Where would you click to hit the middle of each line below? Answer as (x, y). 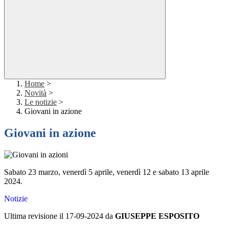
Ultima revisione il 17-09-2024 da (60, 216)
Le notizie (41, 102)
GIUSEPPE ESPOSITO (157, 216)
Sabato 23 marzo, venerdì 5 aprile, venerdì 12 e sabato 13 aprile (107, 172)
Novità (36, 93)
